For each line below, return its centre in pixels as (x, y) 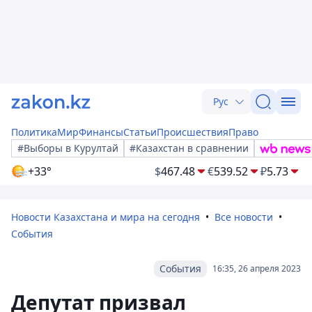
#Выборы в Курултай (68, 148)
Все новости (244, 217)
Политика (34, 132)
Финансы (101, 132)
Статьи (140, 132)
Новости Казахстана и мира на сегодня (106, 217)
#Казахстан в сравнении (189, 148)
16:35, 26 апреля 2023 (257, 268)
